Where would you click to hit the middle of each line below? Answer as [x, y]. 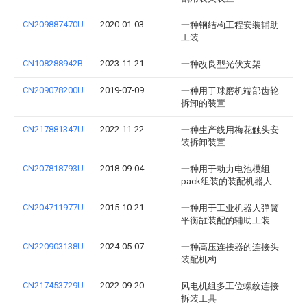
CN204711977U [53, 207]
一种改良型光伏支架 [221, 64]
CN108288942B [53, 63]
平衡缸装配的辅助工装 [225, 220]
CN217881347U [53, 129]
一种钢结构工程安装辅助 [230, 25]
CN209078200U [53, 90]
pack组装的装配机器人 [226, 181]
